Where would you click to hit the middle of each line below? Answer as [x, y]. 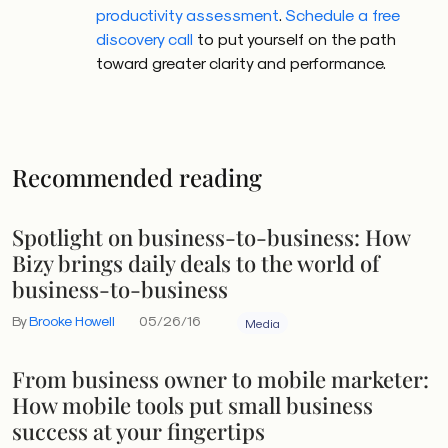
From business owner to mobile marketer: [220, 378]
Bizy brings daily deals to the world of [195, 262]
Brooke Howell [72, 320]
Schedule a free [342, 14]
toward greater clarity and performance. [241, 62]
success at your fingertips [138, 430]
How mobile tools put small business [192, 404]
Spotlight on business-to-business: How [211, 236]
